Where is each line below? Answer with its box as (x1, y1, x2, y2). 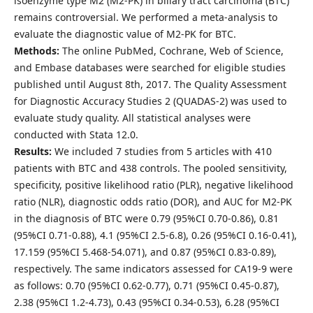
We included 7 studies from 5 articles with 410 (51, 144, 272, 158)
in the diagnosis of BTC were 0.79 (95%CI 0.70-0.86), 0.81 (13, 211, 279, 225)
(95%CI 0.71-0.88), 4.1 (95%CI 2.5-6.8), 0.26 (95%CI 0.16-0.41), (13, 228, 297, 242)
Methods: (13, 43, 59, 57)
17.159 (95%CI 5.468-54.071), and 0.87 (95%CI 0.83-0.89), (13, 245, 277, 259)
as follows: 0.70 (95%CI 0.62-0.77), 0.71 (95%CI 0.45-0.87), (13, 278, 279, 292)
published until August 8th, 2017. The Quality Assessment (13, 77, 286, 91)
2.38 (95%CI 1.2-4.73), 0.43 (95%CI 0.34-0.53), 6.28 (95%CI (13, 295, 279, 309)
